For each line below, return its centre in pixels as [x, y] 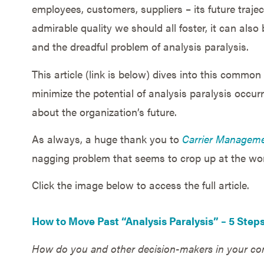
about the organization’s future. [104, 111]
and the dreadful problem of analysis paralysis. [140, 47]
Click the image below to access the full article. [140, 185]
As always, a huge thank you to [107, 139]
